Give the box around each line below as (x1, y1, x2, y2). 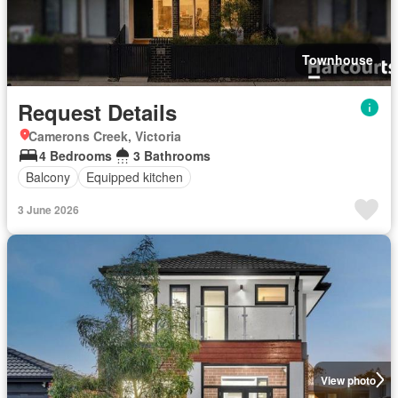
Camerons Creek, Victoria (28, 126, 181, 145)
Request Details (18, 96, 177, 127)
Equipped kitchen (86, 168, 183, 186)
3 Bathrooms (133, 146, 211, 164)
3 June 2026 (18, 201, 79, 218)
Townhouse (302, 50, 373, 68)
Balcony (26, 168, 70, 186)
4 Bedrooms (39, 146, 112, 164)
